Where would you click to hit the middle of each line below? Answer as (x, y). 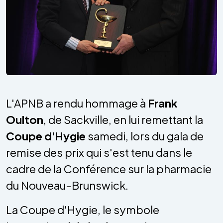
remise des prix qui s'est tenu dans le (99, 152)
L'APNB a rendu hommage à (77, 103)
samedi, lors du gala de (145, 136)
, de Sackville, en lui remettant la (123, 119)
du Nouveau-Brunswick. (67, 185)
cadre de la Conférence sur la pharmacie (109, 168)
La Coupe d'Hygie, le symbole (83, 209)
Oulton (25, 119)
